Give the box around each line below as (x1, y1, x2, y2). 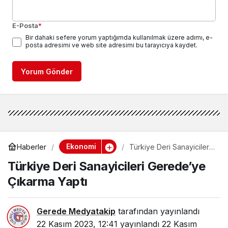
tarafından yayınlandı (116, 206, 199, 217)
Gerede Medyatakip (37, 206, 116, 217)
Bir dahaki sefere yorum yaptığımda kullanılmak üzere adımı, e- (25, 34, 213, 42)
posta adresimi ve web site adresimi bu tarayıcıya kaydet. (25, 41, 197, 49)
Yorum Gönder (21, 67, 73, 76)
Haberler (17, 142, 46, 151)
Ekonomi (66, 142, 96, 151)
